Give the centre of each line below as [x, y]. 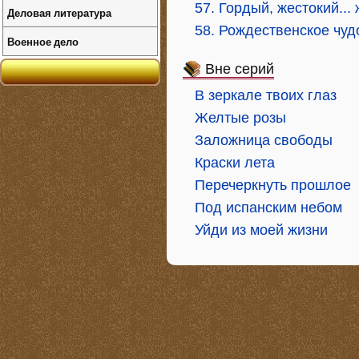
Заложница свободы [264, 140]
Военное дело [43, 41]
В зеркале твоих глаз [266, 95]
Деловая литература [59, 12]
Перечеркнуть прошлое [273, 185]
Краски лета [235, 163]
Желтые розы [240, 118]
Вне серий [240, 69]
